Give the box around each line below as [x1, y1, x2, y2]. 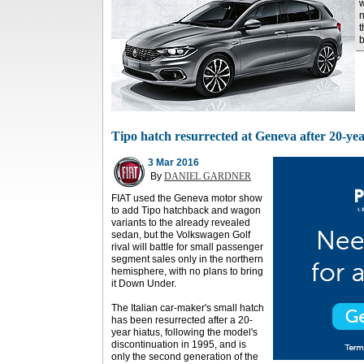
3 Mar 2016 [148, 157, 199, 168]
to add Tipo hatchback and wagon [111, 205, 261, 216]
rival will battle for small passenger [111, 241, 263, 253]
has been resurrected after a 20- [111, 314, 253, 326]
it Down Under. [111, 278, 176, 289]
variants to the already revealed [111, 217, 250, 228]
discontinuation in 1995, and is [111, 339, 246, 350]
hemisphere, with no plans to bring [111, 266, 263, 277]
